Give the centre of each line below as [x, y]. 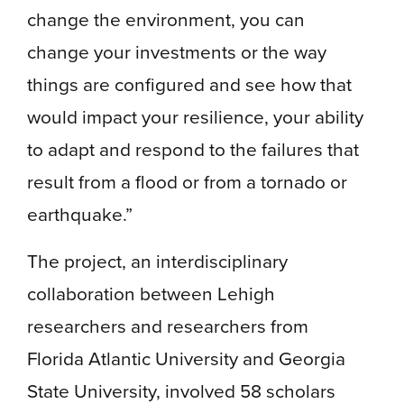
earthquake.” [80, 214]
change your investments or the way [177, 51]
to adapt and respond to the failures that [193, 149]
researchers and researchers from [168, 326]
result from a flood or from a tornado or [187, 181]
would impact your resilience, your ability [195, 116]
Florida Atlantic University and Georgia [186, 358]
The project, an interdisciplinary [157, 261]
